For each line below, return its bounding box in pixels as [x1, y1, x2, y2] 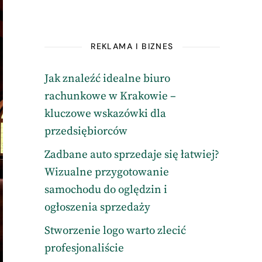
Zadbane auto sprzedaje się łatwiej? [44, 148, 219, 161]
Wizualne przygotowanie [44, 166, 169, 179]
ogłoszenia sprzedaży [44, 201, 150, 214]
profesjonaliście [44, 242, 124, 255]
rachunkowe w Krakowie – [44, 89, 176, 103]
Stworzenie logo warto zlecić [44, 224, 186, 237]
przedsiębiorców [44, 125, 127, 138]
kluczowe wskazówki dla [44, 107, 166, 120]
